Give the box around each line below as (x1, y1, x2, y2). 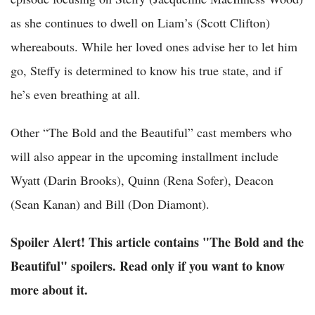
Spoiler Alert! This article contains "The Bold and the (11, 233, 304, 252)
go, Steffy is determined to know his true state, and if (11, 62, 282, 79)
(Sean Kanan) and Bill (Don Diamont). (11, 195, 210, 213)
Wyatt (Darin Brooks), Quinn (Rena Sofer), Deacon (11, 172, 274, 189)
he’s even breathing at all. (11, 86, 141, 103)
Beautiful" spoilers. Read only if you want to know (11, 257, 285, 276)
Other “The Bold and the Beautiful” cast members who (11, 124, 292, 141)
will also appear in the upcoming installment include (11, 148, 278, 165)
